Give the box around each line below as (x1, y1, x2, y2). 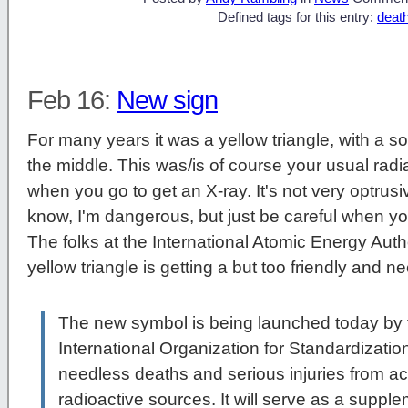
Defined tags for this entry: (218, 10, 377, 25)
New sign (117, 86, 218, 116)
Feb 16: (27, 86, 117, 116)
